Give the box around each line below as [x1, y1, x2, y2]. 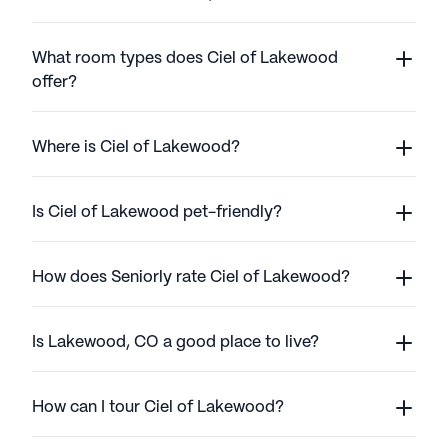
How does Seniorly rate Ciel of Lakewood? [32, 269, 350, 285]
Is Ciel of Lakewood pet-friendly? [32, 204, 282, 220]
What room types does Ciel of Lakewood [32, 50, 338, 66]
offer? [32, 74, 77, 90]
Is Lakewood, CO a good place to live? [32, 334, 319, 350]
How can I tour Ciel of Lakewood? [32, 399, 284, 415]
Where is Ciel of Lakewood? [32, 139, 240, 155]
